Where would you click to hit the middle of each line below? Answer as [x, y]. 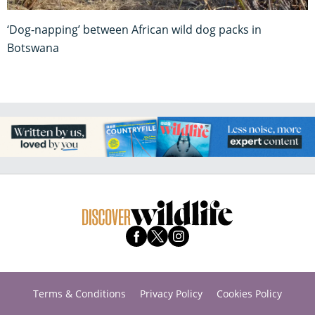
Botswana [33, 47]
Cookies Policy [249, 293]
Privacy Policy [171, 293]
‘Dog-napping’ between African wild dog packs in [134, 29]
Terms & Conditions [79, 293]
